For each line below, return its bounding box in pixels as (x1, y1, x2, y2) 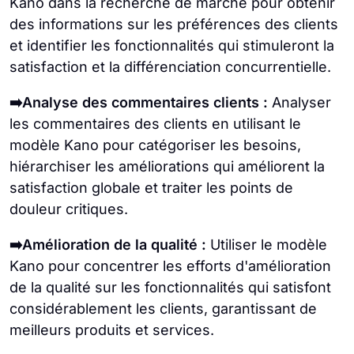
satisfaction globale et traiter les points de (9, 179, 293, 197)
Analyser (268, 94, 331, 111)
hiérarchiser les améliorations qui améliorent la (9, 158, 325, 175)
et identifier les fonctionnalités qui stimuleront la (9, 37, 334, 55)
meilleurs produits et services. (9, 322, 214, 339)
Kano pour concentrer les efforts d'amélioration (9, 258, 331, 275)
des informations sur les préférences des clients (9, 16, 338, 33)
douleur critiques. (9, 201, 128, 218)
